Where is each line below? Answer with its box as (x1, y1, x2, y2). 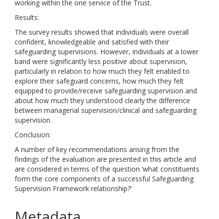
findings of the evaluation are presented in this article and (15, 154, 196, 164)
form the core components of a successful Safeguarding (15, 174, 194, 183)
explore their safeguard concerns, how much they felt (15, 76, 184, 86)
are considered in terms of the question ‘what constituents (15, 164, 199, 174)
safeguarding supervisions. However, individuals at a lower (15, 47, 198, 56)
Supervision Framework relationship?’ (15, 184, 131, 193)
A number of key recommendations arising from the (15, 145, 179, 154)
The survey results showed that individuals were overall (15, 27, 189, 37)
